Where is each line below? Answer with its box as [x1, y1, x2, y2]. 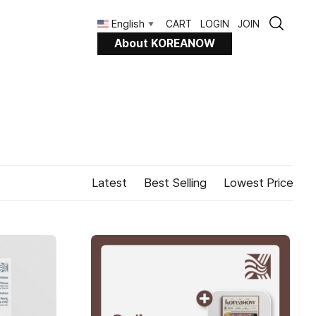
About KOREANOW [114, 37, 215, 50]
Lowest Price [224, 176, 293, 190]
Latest [92, 176, 127, 190]
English [111, 18, 145, 30]
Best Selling [144, 176, 207, 190]
